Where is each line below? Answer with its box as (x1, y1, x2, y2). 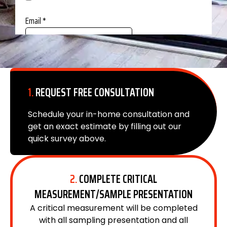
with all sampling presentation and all (39, 214, 188, 226)
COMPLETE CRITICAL (77, 170, 157, 188)
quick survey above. (28, 132, 106, 144)
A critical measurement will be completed (29, 202, 198, 214)
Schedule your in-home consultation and (28, 108, 190, 120)
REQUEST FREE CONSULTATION (33, 83, 154, 101)
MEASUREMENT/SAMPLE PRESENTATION (34, 185, 193, 203)
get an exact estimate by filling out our (28, 120, 181, 132)
